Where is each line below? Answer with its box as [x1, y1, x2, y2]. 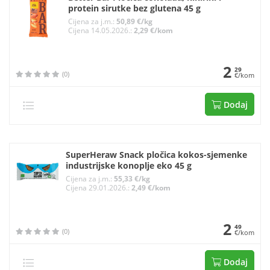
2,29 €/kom [134, 25, 174, 36]
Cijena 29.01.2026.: [66, 183, 132, 193]
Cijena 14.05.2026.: [68, 25, 134, 36]
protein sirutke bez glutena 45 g [68, 2, 201, 14]
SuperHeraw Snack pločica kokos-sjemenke [66, 149, 248, 160]
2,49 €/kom [131, 183, 171, 193]
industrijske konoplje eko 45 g [66, 160, 192, 171]
